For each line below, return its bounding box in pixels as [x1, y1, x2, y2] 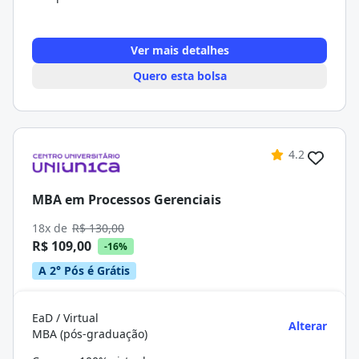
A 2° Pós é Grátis [38, 263, 130, 278]
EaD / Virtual [32, 310, 99, 325]
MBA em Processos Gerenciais [32, 190, 221, 208]
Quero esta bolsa [132, 68, 227, 83]
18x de [32, 220, 71, 236]
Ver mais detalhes [130, 42, 229, 58]
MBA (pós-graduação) [32, 326, 147, 341]
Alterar [288, 318, 327, 333]
